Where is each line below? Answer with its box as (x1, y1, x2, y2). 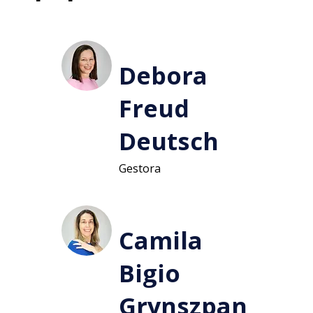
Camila (118, 223, 203, 256)
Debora (118, 58, 208, 92)
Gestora (118, 160, 161, 176)
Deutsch (118, 124, 219, 157)
